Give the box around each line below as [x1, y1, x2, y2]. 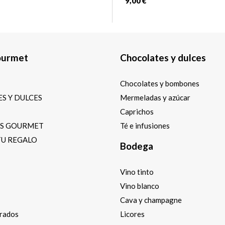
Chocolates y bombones [120, 78, 199, 88]
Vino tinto [120, 167, 154, 176]
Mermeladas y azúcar [120, 92, 190, 102]
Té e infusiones [120, 121, 170, 130]
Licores [120, 209, 145, 218]
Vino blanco [120, 181, 159, 190]
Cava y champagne [120, 195, 182, 204]
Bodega [120, 140, 153, 152]
